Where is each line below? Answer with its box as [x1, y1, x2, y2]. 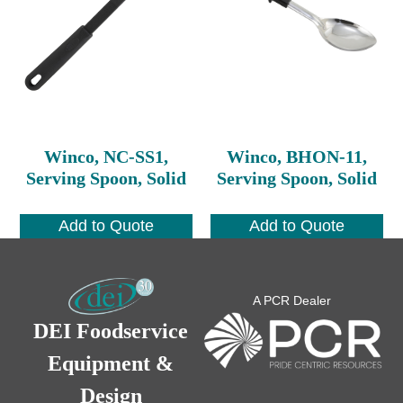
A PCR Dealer [253, 293, 332, 309]
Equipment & [48, 352, 175, 376]
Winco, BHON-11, [226, 146, 367, 166]
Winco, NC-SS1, [44, 146, 169, 166]
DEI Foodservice [33, 319, 189, 344]
